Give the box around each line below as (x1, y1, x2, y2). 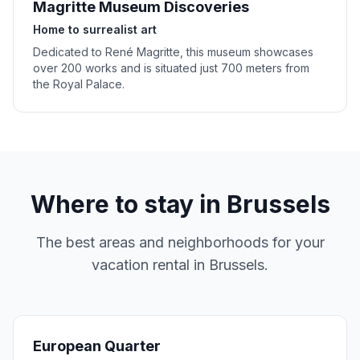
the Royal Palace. (33, 77, 125, 91)
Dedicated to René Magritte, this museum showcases (33, 45, 313, 59)
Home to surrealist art (33, 22, 157, 36)
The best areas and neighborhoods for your (35, 234, 325, 251)
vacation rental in (92, 256, 209, 273)
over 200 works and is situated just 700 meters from (33, 61, 309, 75)
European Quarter (33, 337, 161, 354)
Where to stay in (30, 190, 227, 219)
